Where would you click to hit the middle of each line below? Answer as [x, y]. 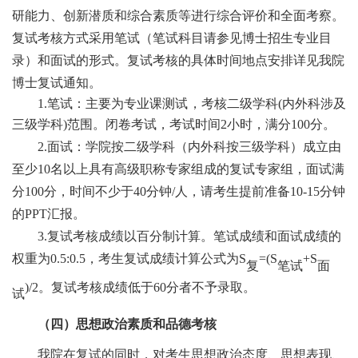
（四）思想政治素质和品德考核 [127, 324]
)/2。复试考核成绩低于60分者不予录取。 [140, 288]
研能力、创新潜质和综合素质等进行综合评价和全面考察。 [178, 16]
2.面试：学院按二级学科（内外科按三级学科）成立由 [189, 147]
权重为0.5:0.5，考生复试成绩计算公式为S [129, 259]
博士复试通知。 [57, 83]
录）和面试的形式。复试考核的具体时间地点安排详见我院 [178, 61]
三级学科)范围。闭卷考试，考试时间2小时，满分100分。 [174, 125]
